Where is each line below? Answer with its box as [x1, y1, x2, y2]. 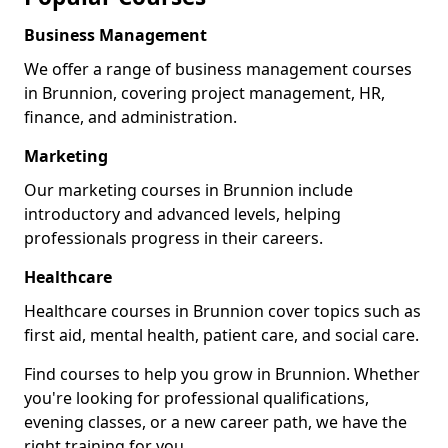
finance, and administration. [24, 106, 237, 128]
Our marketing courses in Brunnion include [24, 179, 353, 201]
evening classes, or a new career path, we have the [24, 411, 407, 433]
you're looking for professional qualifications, [24, 387, 369, 409]
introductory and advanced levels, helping [24, 203, 341, 225]
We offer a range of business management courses [24, 58, 412, 80]
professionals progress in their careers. [24, 227, 323, 249]
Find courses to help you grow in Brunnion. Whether [24, 363, 420, 385]
